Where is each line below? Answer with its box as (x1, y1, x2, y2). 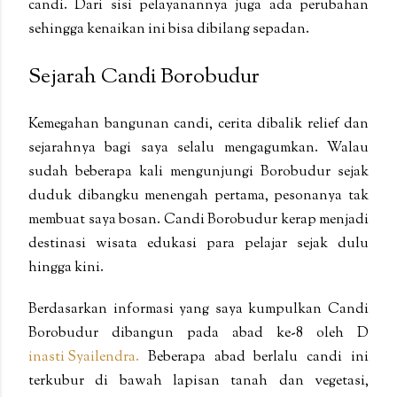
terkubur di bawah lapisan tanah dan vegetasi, (28, 370, 369, 392)
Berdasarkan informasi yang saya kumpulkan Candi (28, 299, 369, 320)
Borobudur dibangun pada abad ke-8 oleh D (28, 323, 369, 344)
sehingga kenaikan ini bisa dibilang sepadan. (28, 19, 312, 40)
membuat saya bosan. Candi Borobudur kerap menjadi (28, 209, 369, 230)
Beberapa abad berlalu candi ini (139, 346, 369, 368)
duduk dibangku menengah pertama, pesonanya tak (28, 185, 369, 206)
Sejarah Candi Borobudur (28, 61, 260, 92)
